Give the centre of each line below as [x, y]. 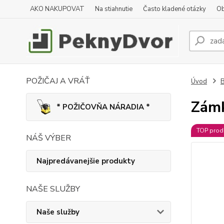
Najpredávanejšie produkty [86, 161]
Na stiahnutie [114, 9]
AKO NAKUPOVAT [57, 9]
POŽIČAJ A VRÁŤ [58, 81]
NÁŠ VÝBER [48, 138]
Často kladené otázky [174, 9]
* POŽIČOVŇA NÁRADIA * [103, 107]
